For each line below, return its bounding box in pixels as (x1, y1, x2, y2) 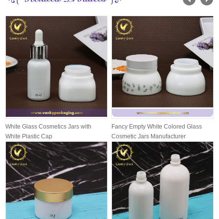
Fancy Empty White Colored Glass (111, 123, 202, 131)
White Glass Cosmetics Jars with (5, 123, 92, 131)
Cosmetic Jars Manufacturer (111, 133, 186, 140)
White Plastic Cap (5, 133, 53, 140)
